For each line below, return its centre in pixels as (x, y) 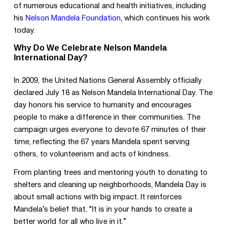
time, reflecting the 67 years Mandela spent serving (101, 142)
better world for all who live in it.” (70, 222)
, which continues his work (165, 19)
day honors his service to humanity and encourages (102, 105)
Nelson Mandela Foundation (73, 19)
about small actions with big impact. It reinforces (98, 197)
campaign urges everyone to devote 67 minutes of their (110, 130)
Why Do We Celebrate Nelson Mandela (90, 48)
